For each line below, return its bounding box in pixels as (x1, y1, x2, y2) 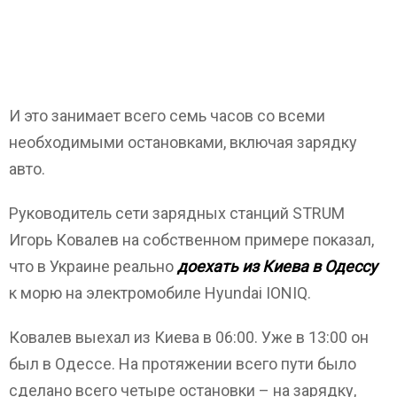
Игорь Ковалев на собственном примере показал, (9, 230, 374, 250)
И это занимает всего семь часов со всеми (9, 106, 325, 126)
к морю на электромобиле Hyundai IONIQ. (9, 284, 311, 303)
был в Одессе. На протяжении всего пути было (9, 354, 356, 374)
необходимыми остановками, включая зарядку (9, 133, 357, 152)
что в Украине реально (9, 257, 177, 276)
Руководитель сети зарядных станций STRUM (9, 204, 345, 223)
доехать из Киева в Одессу (177, 257, 378, 276)
